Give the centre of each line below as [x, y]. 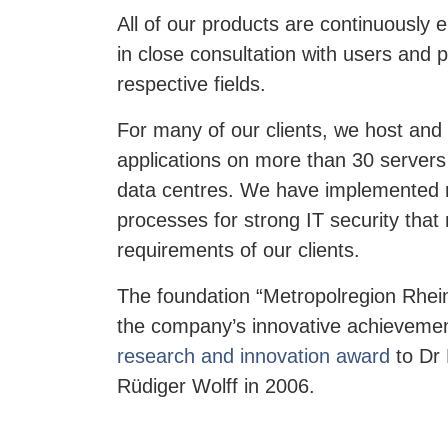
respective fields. [191, 83]
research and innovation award [253, 355]
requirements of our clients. [238, 249]
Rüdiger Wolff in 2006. [216, 385]
